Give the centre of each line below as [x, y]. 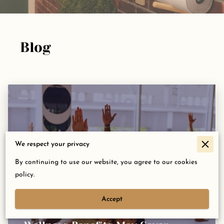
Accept [112, 199]
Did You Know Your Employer [96, 213]
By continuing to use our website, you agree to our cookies [106, 162]
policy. [24, 175]
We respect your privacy [52, 144]
